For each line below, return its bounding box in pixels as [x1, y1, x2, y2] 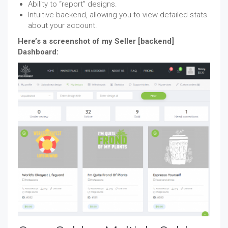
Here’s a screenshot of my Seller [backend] [18, 36, 174, 46]
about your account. [28, 20, 97, 30]
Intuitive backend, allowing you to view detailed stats [28, 10, 207, 19]
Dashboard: [18, 47, 59, 56]
